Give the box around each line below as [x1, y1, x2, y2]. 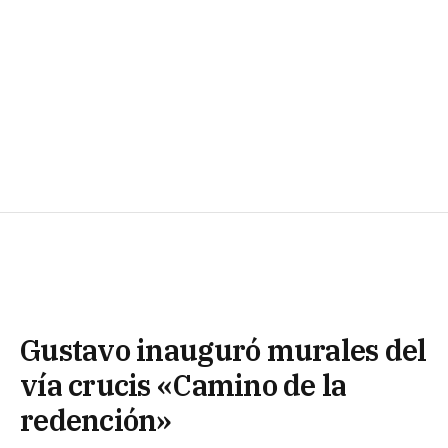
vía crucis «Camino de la [20, 365, 347, 404]
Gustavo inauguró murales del [20, 330, 427, 369]
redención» [20, 400, 172, 439]
